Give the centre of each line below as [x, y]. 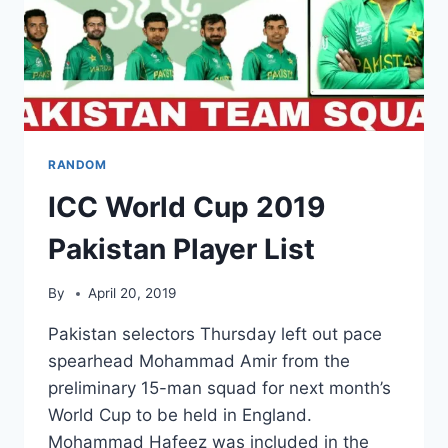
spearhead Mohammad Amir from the [199, 361]
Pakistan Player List [181, 248]
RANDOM [77, 164]
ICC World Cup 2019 [186, 206]
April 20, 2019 [132, 293]
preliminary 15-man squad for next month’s [219, 388]
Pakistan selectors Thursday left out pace [215, 334]
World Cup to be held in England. [180, 415]
